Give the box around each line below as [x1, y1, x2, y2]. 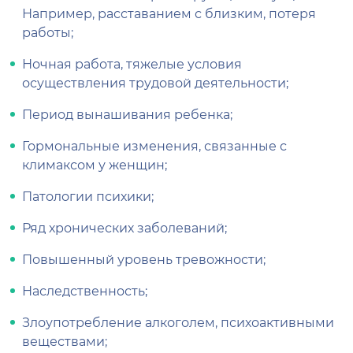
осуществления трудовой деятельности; [22, 74, 288, 91]
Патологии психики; [22, 188, 154, 205]
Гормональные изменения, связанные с [22, 137, 287, 154]
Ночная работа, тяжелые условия [22, 55, 242, 72]
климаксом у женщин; [22, 156, 167, 173]
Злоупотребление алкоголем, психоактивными [22, 314, 334, 331]
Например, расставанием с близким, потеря [22, 5, 316, 22]
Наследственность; [22, 282, 147, 299]
